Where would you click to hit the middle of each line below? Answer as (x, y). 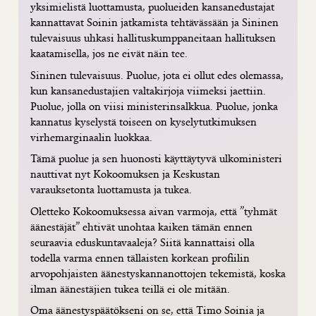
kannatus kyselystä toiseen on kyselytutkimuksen (144, 121)
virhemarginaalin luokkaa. (91, 137)
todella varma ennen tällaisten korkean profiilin (140, 257)
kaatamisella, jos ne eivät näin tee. (109, 54)
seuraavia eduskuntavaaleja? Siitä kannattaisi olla (142, 242)
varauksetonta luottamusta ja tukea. (111, 190)
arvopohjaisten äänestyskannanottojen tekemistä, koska (158, 273)
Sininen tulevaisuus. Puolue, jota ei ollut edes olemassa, (157, 75)
